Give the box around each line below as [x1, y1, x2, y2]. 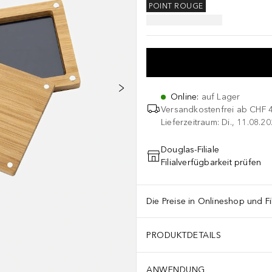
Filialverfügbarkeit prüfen [161, 157, 262, 168]
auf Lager [201, 92, 240, 102]
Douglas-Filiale [161, 144, 219, 155]
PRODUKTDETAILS [146, 229, 221, 240]
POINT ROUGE [149, 2, 203, 11]
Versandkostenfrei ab [161, 104, 247, 115]
